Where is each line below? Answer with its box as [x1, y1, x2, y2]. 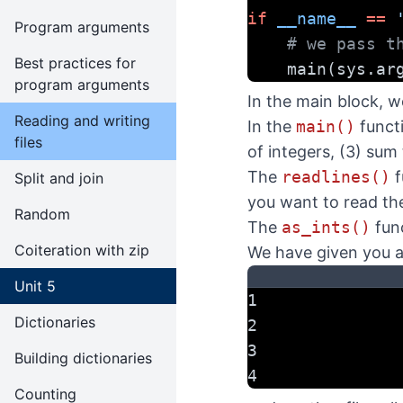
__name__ [277, 9, 356, 28]
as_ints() [282, 218, 371, 237]
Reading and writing [14, 112, 150, 130]
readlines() [282, 167, 390, 186]
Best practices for [14, 54, 136, 72]
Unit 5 [14, 277, 56, 295]
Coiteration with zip [14, 241, 149, 259]
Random [14, 205, 70, 223]
